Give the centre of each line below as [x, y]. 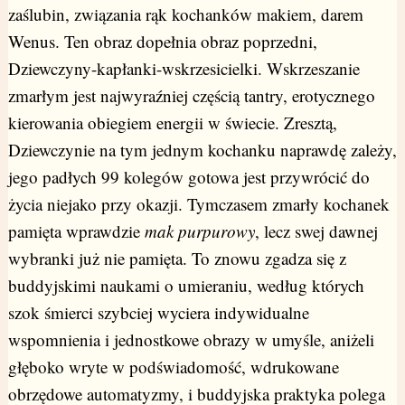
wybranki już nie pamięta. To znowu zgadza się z [177, 259]
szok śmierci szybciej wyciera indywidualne [158, 313]
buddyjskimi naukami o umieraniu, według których [186, 286]
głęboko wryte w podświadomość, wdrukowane [173, 367]
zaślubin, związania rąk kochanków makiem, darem [185, 14]
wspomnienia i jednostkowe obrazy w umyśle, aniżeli [191, 340]
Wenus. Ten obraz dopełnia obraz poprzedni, [162, 42]
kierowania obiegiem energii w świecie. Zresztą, [172, 123]
